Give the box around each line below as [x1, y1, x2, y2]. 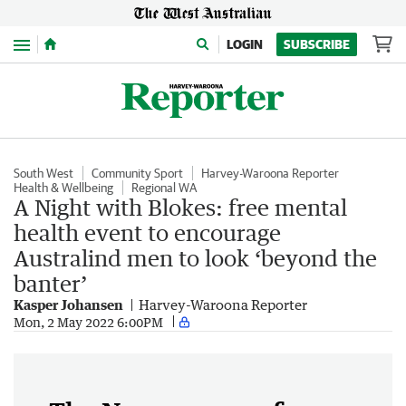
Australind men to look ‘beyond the [14, 245, 377, 271]
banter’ [14, 270, 87, 296]
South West [14, 166, 73, 180]
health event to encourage [14, 219, 281, 246]
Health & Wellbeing [14, 180, 113, 195]
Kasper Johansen [14, 296, 123, 313]
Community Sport [92, 166, 183, 180]
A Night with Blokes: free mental [14, 194, 347, 220]
